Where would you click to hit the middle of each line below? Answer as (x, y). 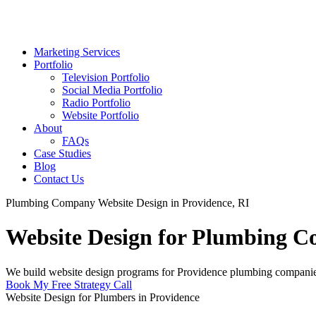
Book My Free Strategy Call (69, 284)
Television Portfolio (106, 77)
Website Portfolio (101, 115)
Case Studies (62, 153)
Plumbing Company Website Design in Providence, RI (127, 203)
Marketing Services (77, 52)
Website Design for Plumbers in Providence (103, 297)
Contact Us (59, 179)
